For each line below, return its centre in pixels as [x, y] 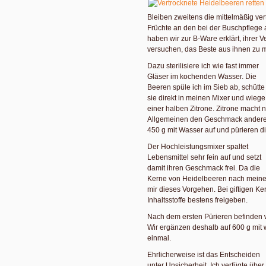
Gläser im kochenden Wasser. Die [202, 76]
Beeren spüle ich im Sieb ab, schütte [206, 87]
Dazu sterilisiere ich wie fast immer [203, 66]
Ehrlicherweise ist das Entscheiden [204, 254]
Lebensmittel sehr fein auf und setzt [204, 157]
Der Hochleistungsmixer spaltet [198, 146]
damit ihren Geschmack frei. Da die [204, 168]
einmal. [159, 238]
